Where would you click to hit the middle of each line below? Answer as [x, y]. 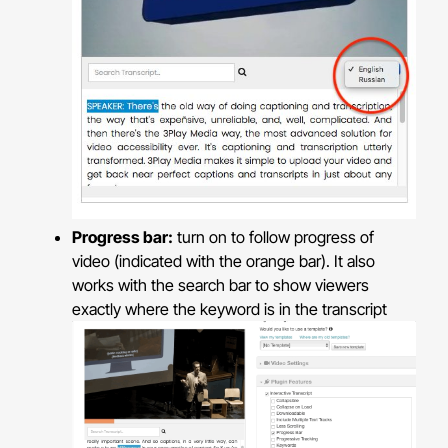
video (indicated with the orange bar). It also [224, 260]
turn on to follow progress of [274, 236]
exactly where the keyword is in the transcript [230, 308]
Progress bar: [123, 236]
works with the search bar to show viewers [221, 284]
